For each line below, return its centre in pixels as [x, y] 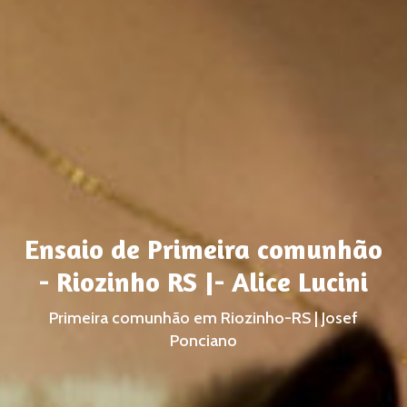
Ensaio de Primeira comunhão [203, 248]
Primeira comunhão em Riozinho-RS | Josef [203, 318]
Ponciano [203, 340]
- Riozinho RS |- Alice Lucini [203, 281]
